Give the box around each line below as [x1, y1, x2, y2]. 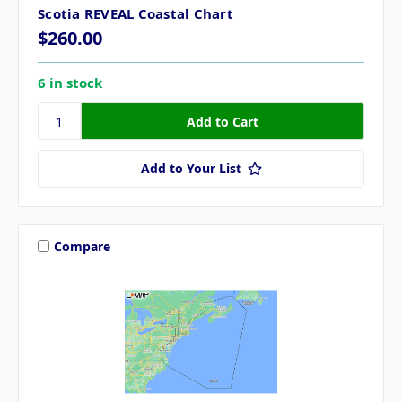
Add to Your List [140, 160, 241, 178]
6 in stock [38, 74, 102, 92]
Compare [53, 237, 110, 255]
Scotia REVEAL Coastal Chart [38, 4, 233, 23]
